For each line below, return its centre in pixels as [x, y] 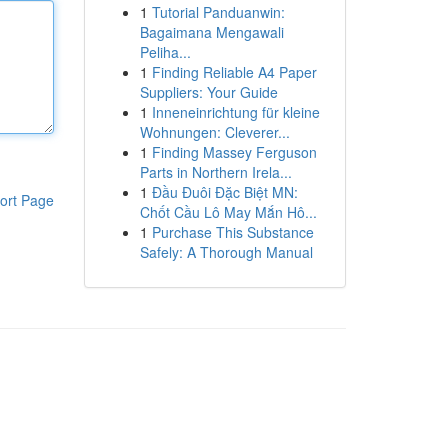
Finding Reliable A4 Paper [234, 72]
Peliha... [165, 52]
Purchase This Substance [232, 232]
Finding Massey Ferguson [234, 152]
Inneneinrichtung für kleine [235, 112]
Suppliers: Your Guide [208, 92]
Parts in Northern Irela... [215, 172]
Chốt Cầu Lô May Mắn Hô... [228, 212]
